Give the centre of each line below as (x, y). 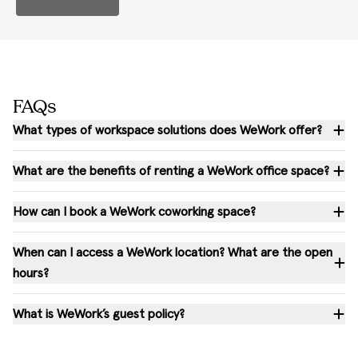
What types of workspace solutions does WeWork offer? (167, 131)
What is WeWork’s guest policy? (99, 314)
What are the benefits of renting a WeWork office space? (171, 171)
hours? (31, 274)
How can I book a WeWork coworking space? (134, 212)
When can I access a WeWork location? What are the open (173, 253)
